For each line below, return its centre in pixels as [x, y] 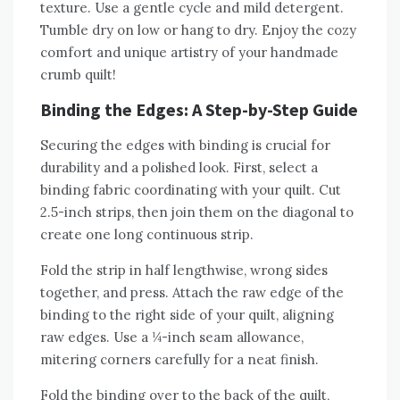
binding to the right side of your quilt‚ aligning [187, 315]
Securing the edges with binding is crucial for [185, 146]
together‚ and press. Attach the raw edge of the [192, 293]
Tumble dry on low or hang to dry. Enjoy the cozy [198, 30]
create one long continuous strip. [147, 235]
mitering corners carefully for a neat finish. [179, 360]
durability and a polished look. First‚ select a [179, 168]
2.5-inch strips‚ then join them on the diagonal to [197, 212]
